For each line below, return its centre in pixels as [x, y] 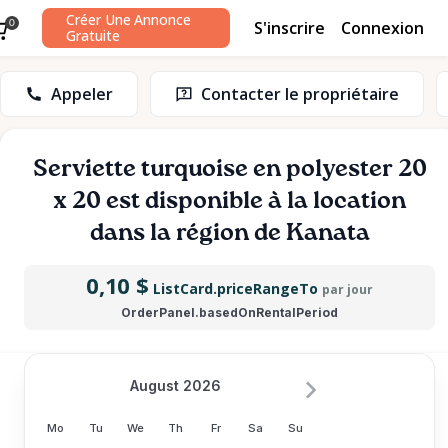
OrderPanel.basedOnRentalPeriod [229, 312]
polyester [339, 169]
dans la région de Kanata [229, 233]
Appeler [82, 94]
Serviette [84, 169]
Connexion [382, 27]
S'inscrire [289, 27]
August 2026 [175, 385]
